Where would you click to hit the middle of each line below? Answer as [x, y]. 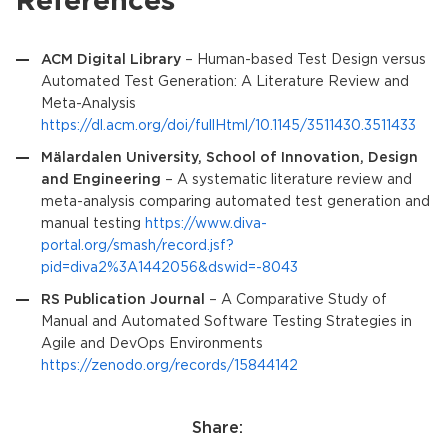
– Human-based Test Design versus [303, 59]
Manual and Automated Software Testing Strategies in [226, 321]
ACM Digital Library [111, 59]
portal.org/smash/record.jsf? [137, 245]
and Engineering [101, 179]
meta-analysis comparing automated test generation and [235, 201]
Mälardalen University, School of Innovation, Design [229, 157]
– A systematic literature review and [286, 179]
